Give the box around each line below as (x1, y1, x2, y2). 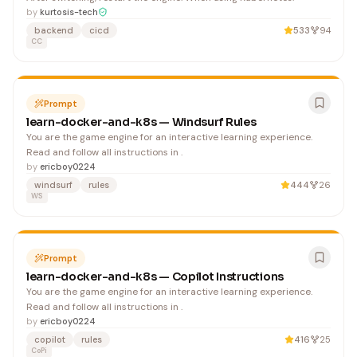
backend (34, 25, 73, 36)
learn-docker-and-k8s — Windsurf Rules (26, 115, 257, 129)
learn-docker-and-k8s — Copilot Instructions (26, 269, 284, 284)
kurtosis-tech (40, 6, 98, 18)
